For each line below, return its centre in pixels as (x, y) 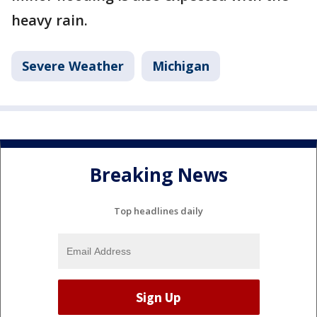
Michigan (181, 66)
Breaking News (158, 174)
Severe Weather (73, 66)
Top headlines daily (158, 211)
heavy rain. (51, 21)
